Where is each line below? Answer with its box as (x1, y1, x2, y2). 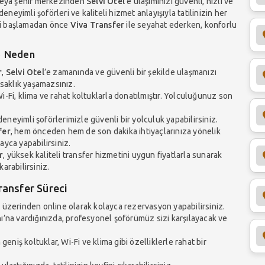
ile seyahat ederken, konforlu (124, 20, 237, 30)
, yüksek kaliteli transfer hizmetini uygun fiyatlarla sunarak (3, 150, 222, 160)
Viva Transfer (70, 20, 125, 30)
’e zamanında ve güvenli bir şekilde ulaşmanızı (44, 67, 217, 77)
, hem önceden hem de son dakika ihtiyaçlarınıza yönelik (10, 126, 221, 136)
